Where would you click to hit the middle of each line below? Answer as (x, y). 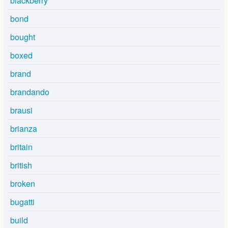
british (21, 165)
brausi (21, 110)
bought (23, 37)
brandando (30, 92)
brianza (24, 128)
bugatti (22, 202)
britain (21, 147)
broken (23, 183)
